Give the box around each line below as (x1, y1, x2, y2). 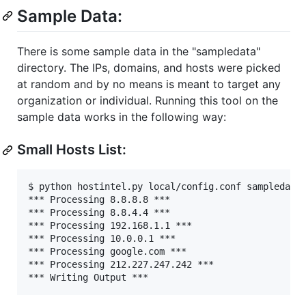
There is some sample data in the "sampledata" (17, 44, 260, 59)
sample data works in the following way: (17, 110, 226, 124)
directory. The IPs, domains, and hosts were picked (17, 61, 281, 75)
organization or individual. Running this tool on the (17, 94, 278, 108)
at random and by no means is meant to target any (17, 77, 281, 92)
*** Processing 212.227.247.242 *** (28, 259, 214, 270)
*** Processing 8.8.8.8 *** (28, 194, 170, 206)
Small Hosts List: (17, 141, 126, 158)
